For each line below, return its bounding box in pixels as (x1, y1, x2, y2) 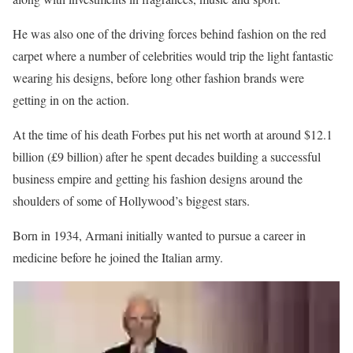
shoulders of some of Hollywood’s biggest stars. (13, 191, 250, 209)
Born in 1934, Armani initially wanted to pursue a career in (13, 226, 306, 243)
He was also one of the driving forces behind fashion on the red (13, 24, 326, 42)
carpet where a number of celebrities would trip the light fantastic (13, 46, 333, 64)
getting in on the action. (13, 91, 129, 108)
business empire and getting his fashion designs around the (13, 169, 303, 187)
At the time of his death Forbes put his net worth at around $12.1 (13, 125, 333, 143)
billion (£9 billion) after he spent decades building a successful (13, 147, 321, 165)
